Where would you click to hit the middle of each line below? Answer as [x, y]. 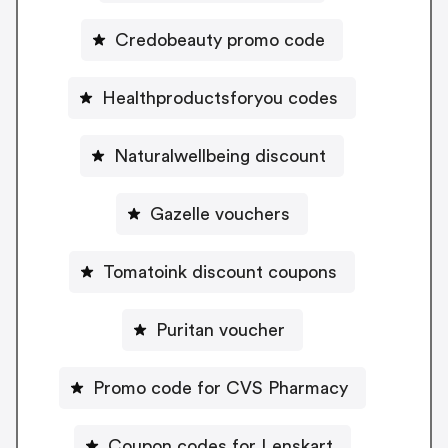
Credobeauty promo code [220, 39]
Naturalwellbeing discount [220, 155]
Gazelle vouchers [220, 213]
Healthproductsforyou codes [220, 97]
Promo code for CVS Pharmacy [220, 387]
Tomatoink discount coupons [220, 271]
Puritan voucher [220, 329]
